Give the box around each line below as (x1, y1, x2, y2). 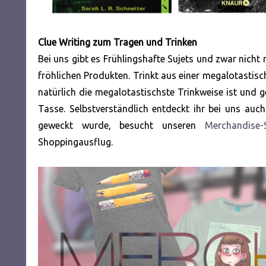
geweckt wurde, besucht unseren (38, 119, 205, 131)
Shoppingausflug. (38, 136, 113, 147)
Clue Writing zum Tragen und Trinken (38, 36, 197, 47)
